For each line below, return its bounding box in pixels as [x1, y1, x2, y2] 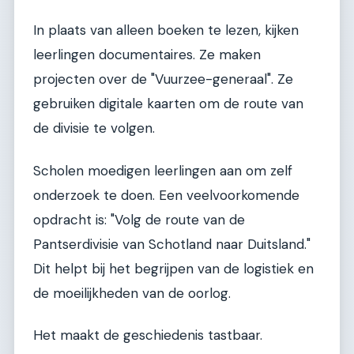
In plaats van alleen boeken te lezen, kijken [33, 21, 299, 40]
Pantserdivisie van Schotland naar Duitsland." [33, 235, 311, 253]
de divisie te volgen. [33, 119, 155, 137]
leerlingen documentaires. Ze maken [33, 46, 261, 64]
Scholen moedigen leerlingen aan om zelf [33, 161, 292, 179]
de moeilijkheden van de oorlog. [33, 284, 231, 302]
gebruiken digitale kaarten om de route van [33, 95, 303, 113]
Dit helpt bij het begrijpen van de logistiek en [33, 259, 314, 277]
